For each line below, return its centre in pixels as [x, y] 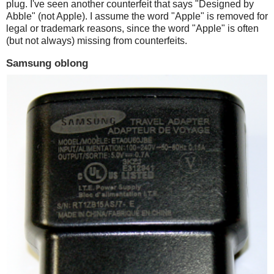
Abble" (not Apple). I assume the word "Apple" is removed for [137, 16]
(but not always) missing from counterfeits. [97, 40]
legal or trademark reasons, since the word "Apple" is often [132, 28]
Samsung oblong [47, 63]
